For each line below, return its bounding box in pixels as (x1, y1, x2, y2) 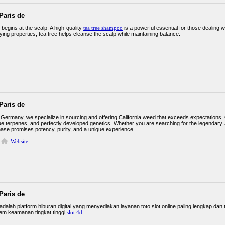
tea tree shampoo (83, 25, 123, 31)
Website (10, 138, 28, 144)
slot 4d (67, 209, 82, 215)
